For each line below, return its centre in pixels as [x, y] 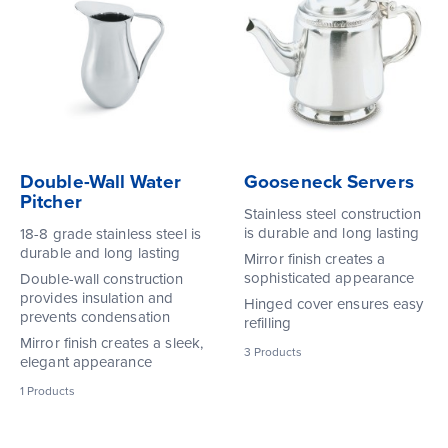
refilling [267, 322]
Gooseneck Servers [329, 181]
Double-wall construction [102, 278]
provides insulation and [97, 297]
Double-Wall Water [100, 181]
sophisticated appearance [329, 277]
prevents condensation [95, 316]
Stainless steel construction [332, 213]
